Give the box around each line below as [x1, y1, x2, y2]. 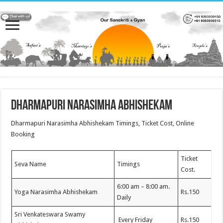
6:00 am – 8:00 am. [117, 183, 170, 191]
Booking [11, 130, 35, 138]
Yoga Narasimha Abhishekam [14, 188, 98, 196]
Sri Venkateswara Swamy [14, 211, 86, 219]
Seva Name [14, 160, 47, 168]
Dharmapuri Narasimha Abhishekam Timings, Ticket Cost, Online [11, 119, 195, 127]
